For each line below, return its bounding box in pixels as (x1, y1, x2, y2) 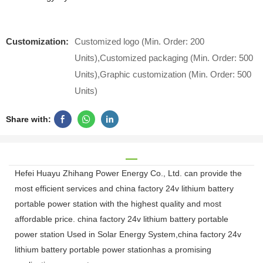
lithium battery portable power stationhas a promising (15, 245, 211, 255)
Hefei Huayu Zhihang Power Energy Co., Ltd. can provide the (15, 168, 242, 178)
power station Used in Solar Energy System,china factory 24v (15, 230, 241, 240)
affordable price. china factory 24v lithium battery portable (15, 214, 228, 224)
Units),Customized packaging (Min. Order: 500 (75, 52, 253, 63)
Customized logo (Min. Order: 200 (75, 36, 204, 46)
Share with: (6, 114, 51, 124)
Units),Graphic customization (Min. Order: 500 (75, 69, 251, 79)
